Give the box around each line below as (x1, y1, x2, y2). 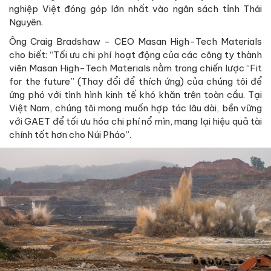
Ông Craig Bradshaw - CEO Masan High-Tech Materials (9, 36, 262, 48)
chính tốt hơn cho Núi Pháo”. (9, 129, 131, 141)
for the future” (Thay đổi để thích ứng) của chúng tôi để (9, 76, 262, 88)
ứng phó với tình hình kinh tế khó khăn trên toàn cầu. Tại (9, 89, 262, 101)
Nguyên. (9, 16, 43, 28)
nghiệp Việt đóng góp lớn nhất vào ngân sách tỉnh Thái (9, 3, 262, 15)
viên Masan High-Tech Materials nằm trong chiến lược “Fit (9, 62, 262, 74)
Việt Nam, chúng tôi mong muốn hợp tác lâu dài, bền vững (9, 102, 262, 114)
